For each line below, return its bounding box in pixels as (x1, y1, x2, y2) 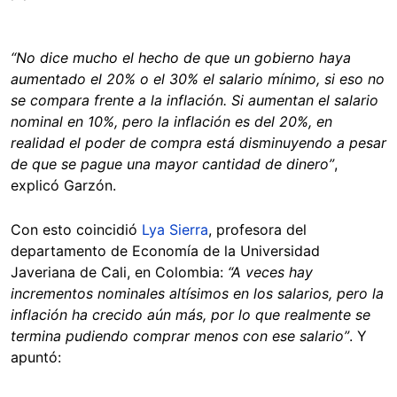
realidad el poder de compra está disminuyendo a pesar (11, 133, 386, 152)
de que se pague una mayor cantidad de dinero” (11, 154, 334, 173)
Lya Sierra (142, 220, 208, 238)
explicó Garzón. (11, 175, 121, 194)
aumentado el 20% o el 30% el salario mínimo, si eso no (11, 69, 385, 88)
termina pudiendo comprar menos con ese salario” (11, 326, 349, 345)
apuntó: (11, 347, 61, 366)
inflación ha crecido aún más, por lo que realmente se (11, 305, 370, 323)
